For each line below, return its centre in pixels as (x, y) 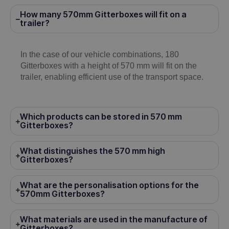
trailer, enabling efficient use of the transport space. (112, 77)
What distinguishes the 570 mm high (93, 151)
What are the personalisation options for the (109, 185)
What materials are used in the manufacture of (114, 220)
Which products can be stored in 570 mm (101, 117)
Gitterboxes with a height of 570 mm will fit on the (109, 66)
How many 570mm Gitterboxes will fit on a (103, 15)
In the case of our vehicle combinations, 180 (100, 55)
